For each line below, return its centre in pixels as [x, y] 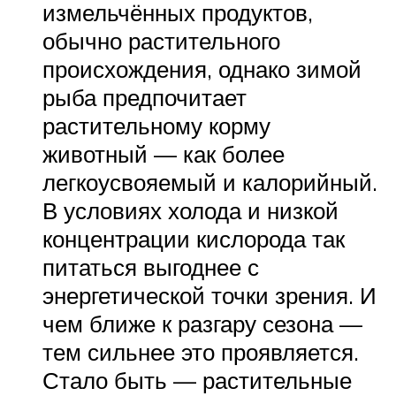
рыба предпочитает [145, 98]
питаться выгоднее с [151, 267]
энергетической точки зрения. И [209, 296]
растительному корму [156, 126]
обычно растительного [161, 41]
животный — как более [164, 154]
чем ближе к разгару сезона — [202, 324]
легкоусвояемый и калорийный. [210, 183]
